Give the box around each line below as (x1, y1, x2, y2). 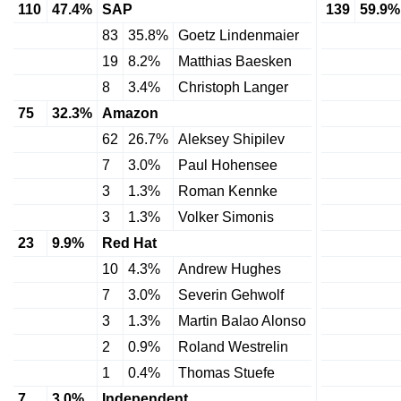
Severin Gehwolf (178, 287, 284, 303)
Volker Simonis (178, 209, 274, 225)
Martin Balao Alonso (178, 313, 306, 328)
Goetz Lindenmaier (178, 28, 299, 43)
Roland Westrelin (178, 339, 288, 354)
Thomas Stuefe (178, 365, 275, 380)
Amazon (102, 106, 158, 121)
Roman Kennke (178, 183, 277, 199)
